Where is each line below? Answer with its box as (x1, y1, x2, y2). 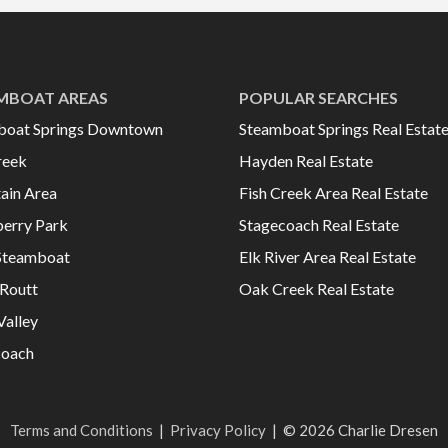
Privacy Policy (170, 420, 266, 439)
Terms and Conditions (10, 420, 153, 439)
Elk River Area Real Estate (239, 246, 417, 266)
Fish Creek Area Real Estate (239, 182, 429, 202)
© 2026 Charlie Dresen (283, 420, 438, 439)
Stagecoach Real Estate (239, 214, 400, 234)
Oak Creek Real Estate (239, 278, 395, 298)
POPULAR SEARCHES (239, 87, 399, 107)
